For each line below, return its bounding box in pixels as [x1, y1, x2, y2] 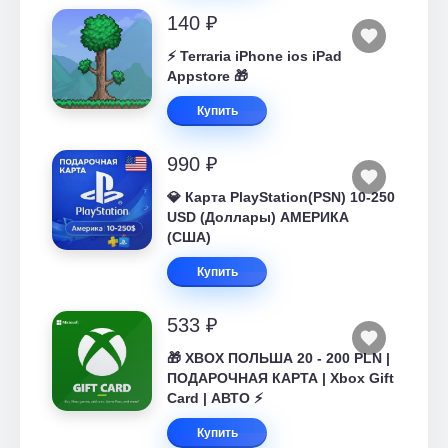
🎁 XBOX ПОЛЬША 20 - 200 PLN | [167, 350, 390, 366]
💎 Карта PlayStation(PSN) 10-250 [167, 189, 395, 205]
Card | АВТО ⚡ [167, 390, 263, 406]
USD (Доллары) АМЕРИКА [167, 209, 349, 225]
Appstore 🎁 [167, 68, 248, 84]
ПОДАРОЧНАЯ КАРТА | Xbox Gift [167, 370, 394, 386]
